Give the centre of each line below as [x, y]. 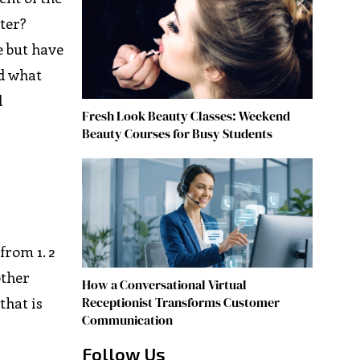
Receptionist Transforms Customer [180, 303]
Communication [127, 320]
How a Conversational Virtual [164, 285]
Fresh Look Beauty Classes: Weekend [186, 116]
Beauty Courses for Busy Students [177, 134]
